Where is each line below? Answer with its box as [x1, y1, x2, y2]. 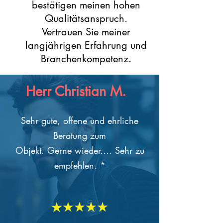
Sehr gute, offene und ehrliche [21, 114, 138, 126]
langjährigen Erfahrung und [25, 39, 147, 52]
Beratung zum [53, 129, 106, 141]
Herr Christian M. [26, 83, 126, 100]
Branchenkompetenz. [40, 52, 131, 65]
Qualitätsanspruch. [44, 12, 127, 25]
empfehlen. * [54, 159, 106, 171]
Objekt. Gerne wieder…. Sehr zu [15, 144, 144, 156]
